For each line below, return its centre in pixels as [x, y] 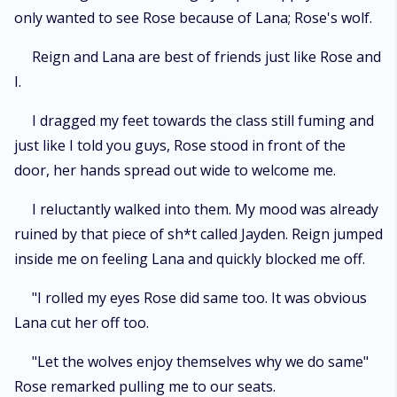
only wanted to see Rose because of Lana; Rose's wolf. [193, 18]
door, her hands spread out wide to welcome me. [175, 170]
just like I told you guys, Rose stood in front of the [180, 145]
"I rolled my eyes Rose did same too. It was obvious [199, 298]
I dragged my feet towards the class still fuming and [203, 121]
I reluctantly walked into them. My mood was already [205, 209]
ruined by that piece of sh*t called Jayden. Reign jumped [198, 234]
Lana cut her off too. [82, 323]
